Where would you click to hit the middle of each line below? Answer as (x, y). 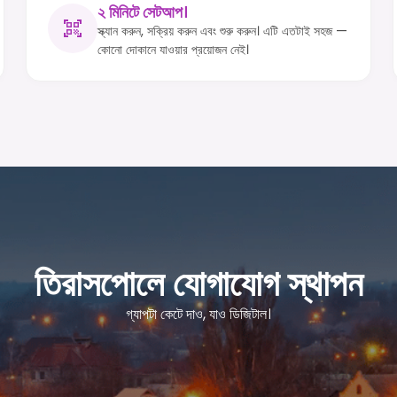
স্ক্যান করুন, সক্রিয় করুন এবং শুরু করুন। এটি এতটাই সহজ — (223, 31)
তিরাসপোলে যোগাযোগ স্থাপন (198, 283)
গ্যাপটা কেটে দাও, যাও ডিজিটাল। (198, 314)
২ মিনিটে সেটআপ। (143, 13)
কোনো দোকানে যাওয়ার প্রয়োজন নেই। (174, 50)
